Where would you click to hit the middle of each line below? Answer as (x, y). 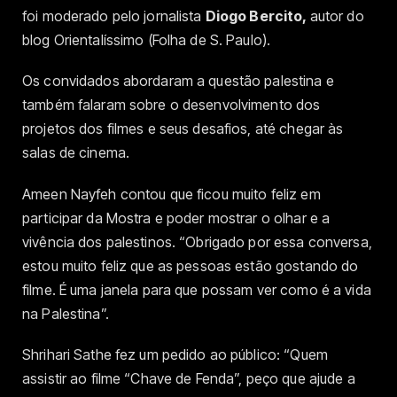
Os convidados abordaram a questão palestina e (178, 81)
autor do (337, 16)
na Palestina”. (66, 313)
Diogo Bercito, (257, 16)
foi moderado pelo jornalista (114, 16)
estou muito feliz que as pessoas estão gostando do (191, 265)
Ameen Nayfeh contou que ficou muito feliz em (171, 194)
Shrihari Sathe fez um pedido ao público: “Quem (175, 354)
